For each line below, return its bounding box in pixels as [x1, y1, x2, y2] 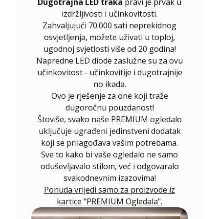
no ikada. [93, 78, 126, 89]
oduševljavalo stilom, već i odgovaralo [40, 160, 179, 172]
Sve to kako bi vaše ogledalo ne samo [41, 149, 178, 160]
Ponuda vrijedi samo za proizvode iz [44, 184, 175, 195]
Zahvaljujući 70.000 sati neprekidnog [43, 20, 176, 31]
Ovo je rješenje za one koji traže [51, 90, 168, 101]
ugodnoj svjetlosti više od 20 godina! [43, 43, 176, 54]
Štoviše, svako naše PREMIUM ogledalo [37, 113, 182, 125]
